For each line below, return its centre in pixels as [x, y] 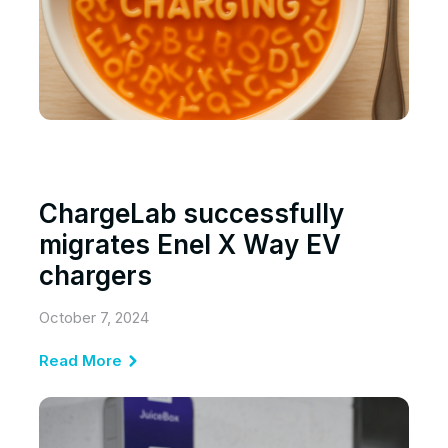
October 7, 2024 [94, 318]
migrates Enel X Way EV [190, 245]
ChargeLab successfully [191, 214]
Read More [80, 361]
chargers [95, 276]
